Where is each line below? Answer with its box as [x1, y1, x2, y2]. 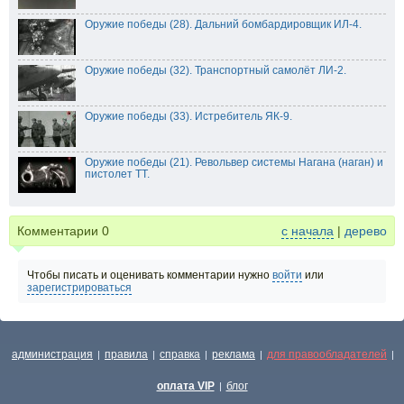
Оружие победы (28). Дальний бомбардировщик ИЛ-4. [85, 18, 362, 32]
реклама [212, 348, 255, 361]
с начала [281, 224, 334, 239]
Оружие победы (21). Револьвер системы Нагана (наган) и [85, 156, 383, 170]
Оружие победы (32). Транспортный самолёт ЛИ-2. [85, 64, 346, 78]
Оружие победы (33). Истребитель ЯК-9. [85, 110, 292, 124]
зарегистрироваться [27, 281, 132, 295]
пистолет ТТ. [85, 168, 150, 181]
